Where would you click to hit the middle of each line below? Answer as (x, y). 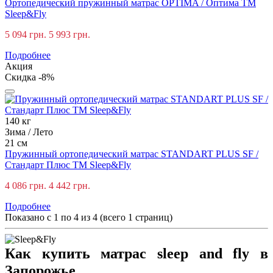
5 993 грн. (69, 34)
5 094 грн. (26, 34)
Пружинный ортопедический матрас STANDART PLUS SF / (132, 154)
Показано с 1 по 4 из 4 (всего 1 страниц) (89, 217)
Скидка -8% (30, 77)
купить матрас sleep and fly (146, 253)
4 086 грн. (26, 185)
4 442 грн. (69, 185)
